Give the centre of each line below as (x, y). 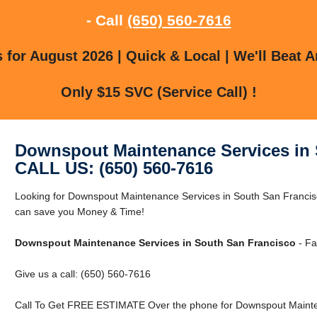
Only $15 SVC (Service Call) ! (158, 92)
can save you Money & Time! (79, 211)
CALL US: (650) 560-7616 (114, 168)
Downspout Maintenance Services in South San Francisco (155, 242)
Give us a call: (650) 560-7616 (82, 273)
